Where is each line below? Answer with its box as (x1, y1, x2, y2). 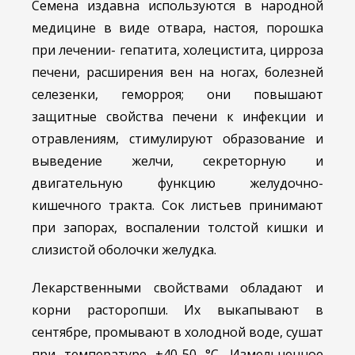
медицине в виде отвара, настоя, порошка (32, 19, 323, 37)
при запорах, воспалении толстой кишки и (32, 219, 323, 237)
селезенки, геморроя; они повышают (32, 86, 323, 104)
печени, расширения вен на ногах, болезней (32, 63, 323, 82)
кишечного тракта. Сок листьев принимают (32, 197, 323, 215)
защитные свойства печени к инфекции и (32, 108, 323, 126)
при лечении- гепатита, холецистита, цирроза (32, 41, 323, 59)
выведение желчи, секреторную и (32, 152, 323, 170)
